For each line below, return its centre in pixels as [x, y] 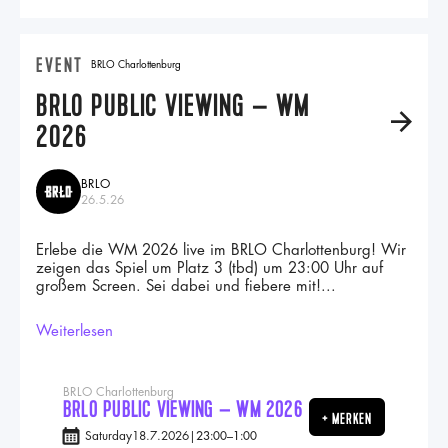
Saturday [108, 436]
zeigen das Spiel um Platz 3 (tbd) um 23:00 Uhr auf [209, 268]
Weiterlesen [74, 331]
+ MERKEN [346, 419]
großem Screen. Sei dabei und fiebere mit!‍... [186, 286]
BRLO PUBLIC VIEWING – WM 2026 [182, 410]
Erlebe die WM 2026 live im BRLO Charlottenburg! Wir [221, 250]
